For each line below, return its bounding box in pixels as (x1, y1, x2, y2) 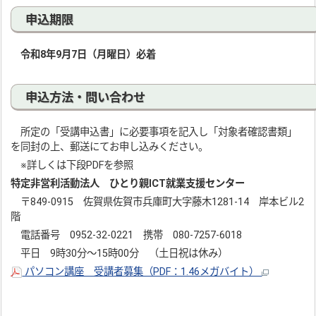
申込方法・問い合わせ (25, 90, 146, 104)
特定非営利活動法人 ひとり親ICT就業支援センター (11, 178, 245, 190)
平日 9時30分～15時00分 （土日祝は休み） (11, 248, 229, 260)
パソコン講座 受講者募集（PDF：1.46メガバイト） (22, 266, 262, 278)
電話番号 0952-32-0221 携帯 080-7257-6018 (11, 229, 253, 241)
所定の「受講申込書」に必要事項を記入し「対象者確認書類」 (11, 126, 298, 138)
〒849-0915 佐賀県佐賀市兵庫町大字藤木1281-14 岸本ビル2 (11, 196, 305, 208)
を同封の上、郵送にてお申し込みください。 (11, 141, 209, 153)
